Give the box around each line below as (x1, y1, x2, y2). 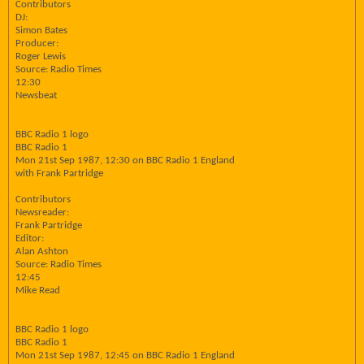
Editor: (15, 233, 44, 244)
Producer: (15, 38, 58, 49)
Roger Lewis (15, 51, 66, 62)
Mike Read (15, 285, 60, 296)
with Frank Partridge (15, 168, 103, 179)
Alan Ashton (15, 246, 68, 257)
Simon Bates (15, 25, 67, 36)
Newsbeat (15, 90, 57, 101)
